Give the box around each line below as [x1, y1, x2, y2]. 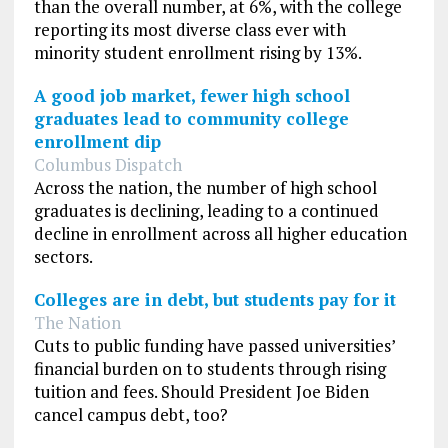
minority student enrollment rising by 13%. [33, 40, 362, 64]
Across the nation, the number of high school [33, 175, 377, 199]
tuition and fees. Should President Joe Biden [33, 379, 369, 403]
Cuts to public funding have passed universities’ [33, 333, 395, 357]
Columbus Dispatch [33, 152, 182, 176]
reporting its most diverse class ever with [33, 17, 346, 41]
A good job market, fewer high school [33, 83, 350, 107]
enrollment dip [33, 129, 161, 153]
